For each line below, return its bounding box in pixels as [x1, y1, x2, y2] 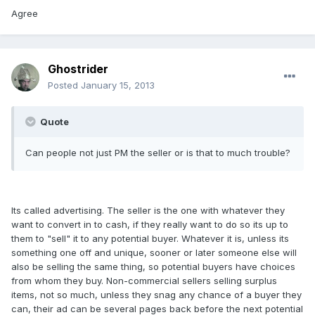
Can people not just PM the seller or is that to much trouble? [25, 147, 290, 159]
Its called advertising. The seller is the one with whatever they [11, 205, 285, 217]
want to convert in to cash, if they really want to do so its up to [11, 219, 288, 231]
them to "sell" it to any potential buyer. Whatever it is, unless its [11, 233, 289, 245]
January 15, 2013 [81, 79, 155, 91]
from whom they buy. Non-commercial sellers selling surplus [11, 275, 277, 287]
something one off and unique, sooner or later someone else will [11, 247, 297, 259]
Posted [48, 79, 81, 91]
